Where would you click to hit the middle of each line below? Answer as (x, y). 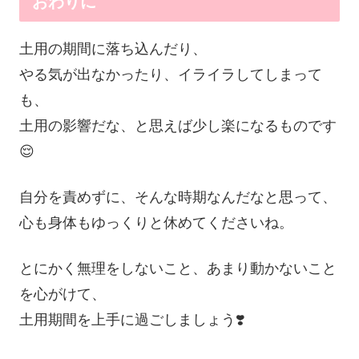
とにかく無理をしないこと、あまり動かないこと (178, 269)
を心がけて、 (63, 294)
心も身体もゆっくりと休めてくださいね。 (156, 223)
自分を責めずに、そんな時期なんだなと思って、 (178, 198)
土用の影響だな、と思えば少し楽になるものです (178, 126)
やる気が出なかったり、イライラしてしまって (171, 75)
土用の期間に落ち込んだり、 (113, 49)
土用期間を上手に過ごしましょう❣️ (132, 320)
